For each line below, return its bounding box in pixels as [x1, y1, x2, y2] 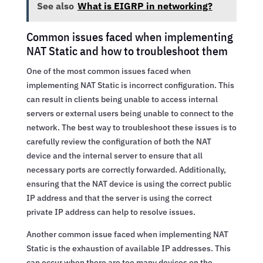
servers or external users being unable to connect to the [26, 107, 234, 119]
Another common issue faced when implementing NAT [26, 228, 228, 240]
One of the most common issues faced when [26, 65, 191, 76]
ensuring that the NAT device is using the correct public [26, 178, 231, 189]
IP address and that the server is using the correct [26, 192, 212, 203]
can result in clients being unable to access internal [26, 93, 218, 104]
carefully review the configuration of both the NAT [26, 136, 211, 147]
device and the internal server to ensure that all [26, 150, 203, 161]
